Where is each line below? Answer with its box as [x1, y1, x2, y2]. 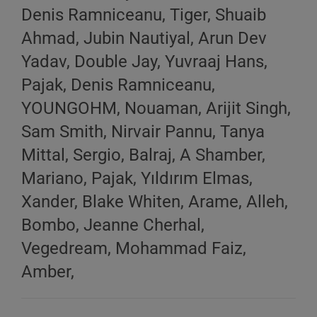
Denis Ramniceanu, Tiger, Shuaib [21, 5, 266, 25]
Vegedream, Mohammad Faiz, [21, 238, 246, 258]
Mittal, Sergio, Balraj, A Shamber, [21, 145, 265, 165]
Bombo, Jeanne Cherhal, [21, 215, 204, 235]
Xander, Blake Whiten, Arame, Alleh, [21, 192, 288, 212]
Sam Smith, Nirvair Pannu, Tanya [21, 122, 265, 142]
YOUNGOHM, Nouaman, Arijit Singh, [21, 98, 291, 118]
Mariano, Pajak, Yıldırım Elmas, [21, 168, 253, 188]
